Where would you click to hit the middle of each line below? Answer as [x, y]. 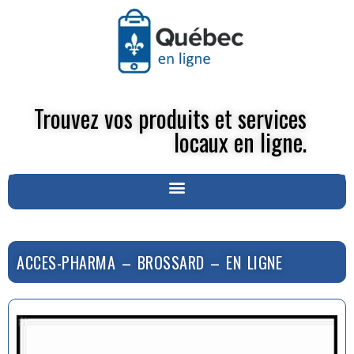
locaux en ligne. [240, 141]
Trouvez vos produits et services [170, 118]
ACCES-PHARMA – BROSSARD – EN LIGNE [149, 262]
